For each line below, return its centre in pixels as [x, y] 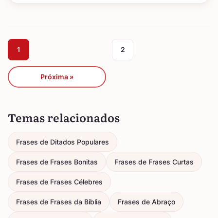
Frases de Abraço [146, 202]
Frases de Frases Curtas [154, 162]
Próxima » [57, 77]
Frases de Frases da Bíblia [59, 202]
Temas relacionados [64, 117]
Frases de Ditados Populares [63, 142]
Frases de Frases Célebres [59, 182]
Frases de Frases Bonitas [57, 162]
